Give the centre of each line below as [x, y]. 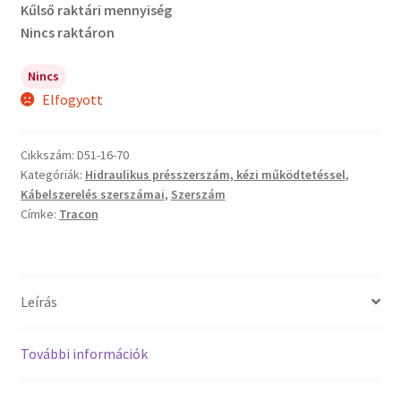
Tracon [78, 213]
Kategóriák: [52, 174]
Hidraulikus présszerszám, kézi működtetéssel [215, 174]
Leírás [38, 301]
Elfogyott [73, 100]
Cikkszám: [48, 154]
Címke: [39, 213]
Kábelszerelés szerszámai [92, 194]
